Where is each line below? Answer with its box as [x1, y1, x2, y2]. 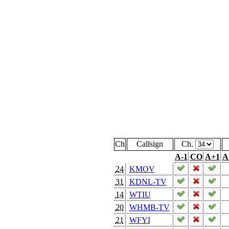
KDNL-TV [129, 177, 167, 186]
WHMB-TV [129, 202, 170, 212]
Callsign [136, 139, 163, 148]
